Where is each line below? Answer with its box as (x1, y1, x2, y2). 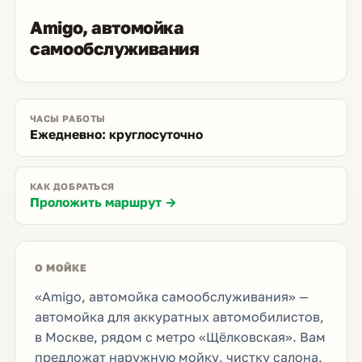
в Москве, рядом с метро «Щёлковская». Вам (34, 328, 326, 345)
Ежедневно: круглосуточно (29, 127, 203, 142)
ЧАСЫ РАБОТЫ (29, 113, 106, 125)
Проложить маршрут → (29, 195, 177, 210)
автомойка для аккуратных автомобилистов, (34, 308, 324, 325)
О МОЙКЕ (34, 262, 87, 275)
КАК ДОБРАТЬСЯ (29, 181, 116, 193)
